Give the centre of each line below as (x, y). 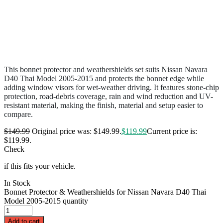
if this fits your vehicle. (40, 166)
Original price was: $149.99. (77, 131)
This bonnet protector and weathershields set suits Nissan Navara (106, 69)
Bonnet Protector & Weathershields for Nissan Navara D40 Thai (105, 192)
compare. (18, 114)
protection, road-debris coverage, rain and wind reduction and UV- (109, 96)
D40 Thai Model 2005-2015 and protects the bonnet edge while (104, 78)
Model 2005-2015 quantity (46, 201)
